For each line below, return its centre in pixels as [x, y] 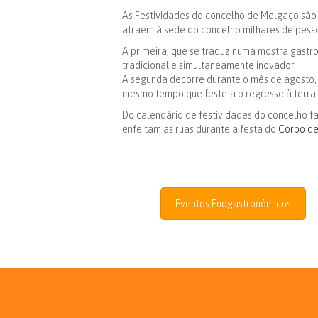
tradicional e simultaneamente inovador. [209, 65]
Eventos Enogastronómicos [234, 204]
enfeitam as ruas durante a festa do [200, 129]
